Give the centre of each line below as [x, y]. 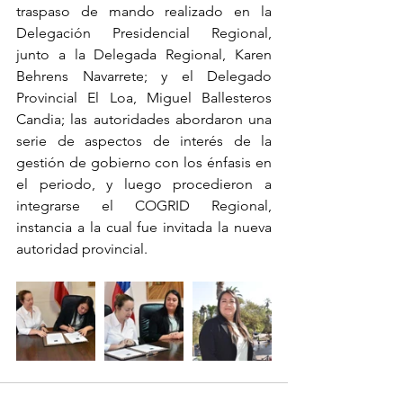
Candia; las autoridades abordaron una [144, 119]
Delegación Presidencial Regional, [144, 33]
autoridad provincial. [82, 249]
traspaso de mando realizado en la [144, 11]
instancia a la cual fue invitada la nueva [144, 227]
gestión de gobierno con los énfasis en [144, 162]
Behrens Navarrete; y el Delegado [144, 76]
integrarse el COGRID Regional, [144, 206]
